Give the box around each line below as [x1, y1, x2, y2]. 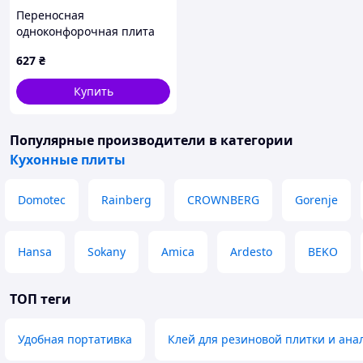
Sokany [88, 244, 126, 259]
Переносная [16, 7, 84, 23]
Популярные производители [10, 131, 206, 149]
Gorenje [295, 192, 338, 207]
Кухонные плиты [10, 151, 126, 169]
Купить [73, 83, 113, 99]
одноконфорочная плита [16, 23, 155, 39]
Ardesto [230, 244, 272, 259]
